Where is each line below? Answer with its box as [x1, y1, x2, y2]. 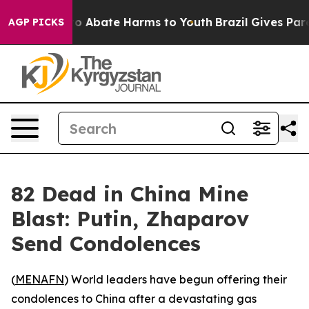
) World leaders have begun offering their [64, 272, 287, 286]
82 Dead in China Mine [11, 181, 248, 207]
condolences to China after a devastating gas [11, 292, 257, 306]
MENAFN [15, 272, 64, 286]
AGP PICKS [8, 16, 64, 28]
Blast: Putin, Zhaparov [11, 206, 249, 232]
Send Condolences [11, 230, 201, 257]
